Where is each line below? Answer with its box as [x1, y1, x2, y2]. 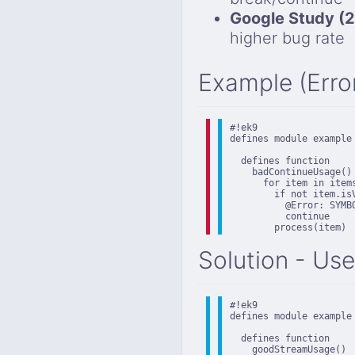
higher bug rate [230, 29, 345, 48]
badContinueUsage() [230, 166, 352, 177]
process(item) [230, 221, 346, 233]
